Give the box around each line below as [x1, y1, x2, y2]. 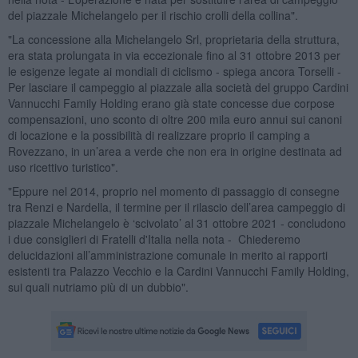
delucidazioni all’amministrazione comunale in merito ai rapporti [7, 246, 328, 263]
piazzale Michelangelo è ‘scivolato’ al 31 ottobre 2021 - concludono [7, 214, 346, 231]
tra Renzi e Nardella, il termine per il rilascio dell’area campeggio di [7, 198, 345, 215]
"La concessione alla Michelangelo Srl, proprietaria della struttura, [7, 30, 340, 47]
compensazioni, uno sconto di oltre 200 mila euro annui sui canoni [7, 110, 342, 127]
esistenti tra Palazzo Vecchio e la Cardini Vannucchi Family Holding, [7, 262, 349, 279]
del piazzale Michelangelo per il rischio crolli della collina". [7, 6, 301, 23]
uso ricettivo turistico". [7, 158, 121, 175]
